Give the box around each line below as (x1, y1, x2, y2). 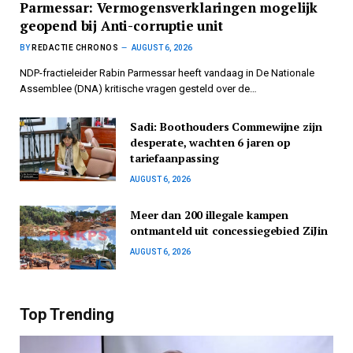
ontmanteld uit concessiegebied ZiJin (130, 222, 328, 238)
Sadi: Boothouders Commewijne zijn (130, 118, 322, 134)
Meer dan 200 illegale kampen (130, 206, 289, 222)
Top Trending (20, 304, 114, 324)
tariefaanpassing (130, 150, 219, 165)
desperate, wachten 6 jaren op (130, 134, 291, 150)
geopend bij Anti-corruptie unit (20, 16, 223, 35)
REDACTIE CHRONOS (32, 43, 118, 52)
